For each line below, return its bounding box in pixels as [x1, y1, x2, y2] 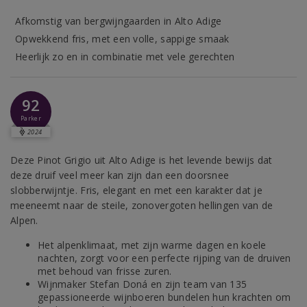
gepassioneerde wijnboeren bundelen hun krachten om [38, 291, 291, 304]
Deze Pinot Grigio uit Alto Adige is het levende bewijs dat [10, 153, 273, 167]
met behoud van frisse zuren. [38, 265, 172, 278]
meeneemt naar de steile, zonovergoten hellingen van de [10, 199, 273, 212]
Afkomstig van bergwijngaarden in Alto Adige [15, 14, 222, 27]
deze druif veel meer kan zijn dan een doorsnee [10, 169, 230, 182]
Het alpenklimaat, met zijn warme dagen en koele [38, 238, 267, 251]
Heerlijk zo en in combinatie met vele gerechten [15, 50, 235, 63]
